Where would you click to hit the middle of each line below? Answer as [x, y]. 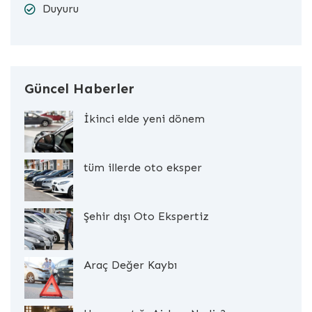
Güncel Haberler [79, 88]
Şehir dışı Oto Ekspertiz [146, 216]
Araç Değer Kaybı [130, 265]
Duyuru [61, 8]
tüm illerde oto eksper [143, 167]
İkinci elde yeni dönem [144, 118]
